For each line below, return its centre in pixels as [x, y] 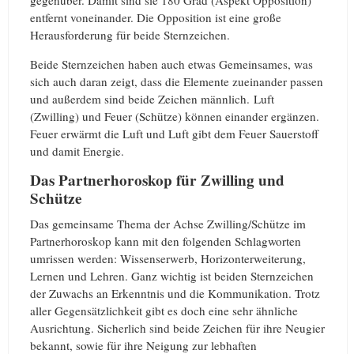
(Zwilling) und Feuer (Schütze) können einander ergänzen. [175, 116]
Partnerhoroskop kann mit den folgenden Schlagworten [166, 241]
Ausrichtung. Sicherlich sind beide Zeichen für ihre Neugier [177, 328]
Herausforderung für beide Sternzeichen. [130, 34]
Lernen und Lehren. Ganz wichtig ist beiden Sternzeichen [172, 276]
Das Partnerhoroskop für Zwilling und [157, 180]
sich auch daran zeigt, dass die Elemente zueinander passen [177, 81]
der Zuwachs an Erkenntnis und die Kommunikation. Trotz [175, 294]
